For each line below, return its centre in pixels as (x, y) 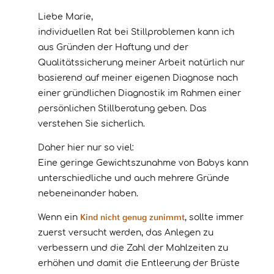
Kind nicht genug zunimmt (132, 218)
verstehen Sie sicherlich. (91, 124)
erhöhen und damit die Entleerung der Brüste (139, 264)
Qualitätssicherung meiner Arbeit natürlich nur (141, 63)
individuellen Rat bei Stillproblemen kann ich (136, 32)
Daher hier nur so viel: (86, 148)
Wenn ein (59, 218)
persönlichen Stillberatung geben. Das (122, 109)
